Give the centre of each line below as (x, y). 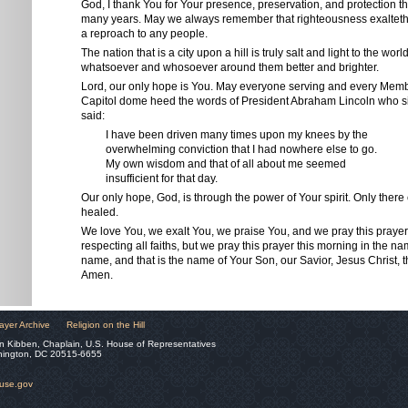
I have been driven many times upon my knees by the (224, 135)
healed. (100, 212)
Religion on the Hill (106, 325)
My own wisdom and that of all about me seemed (218, 164)
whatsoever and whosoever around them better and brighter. (230, 67)
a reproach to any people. (144, 34)
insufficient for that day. (149, 178)
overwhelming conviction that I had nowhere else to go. (229, 149)
